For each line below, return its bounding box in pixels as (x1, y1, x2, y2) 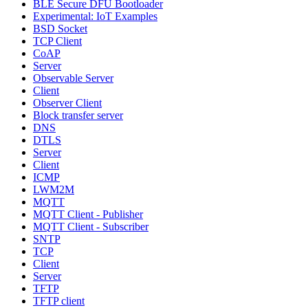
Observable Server (33, 71, 113, 84)
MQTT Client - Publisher (33, 208, 143, 220)
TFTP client (33, 294, 85, 307)
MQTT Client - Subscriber (33, 220, 148, 232)
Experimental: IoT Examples (33, 10, 157, 22)
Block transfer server (33, 109, 123, 121)
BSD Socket (33, 22, 87, 34)
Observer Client (33, 96, 102, 109)
